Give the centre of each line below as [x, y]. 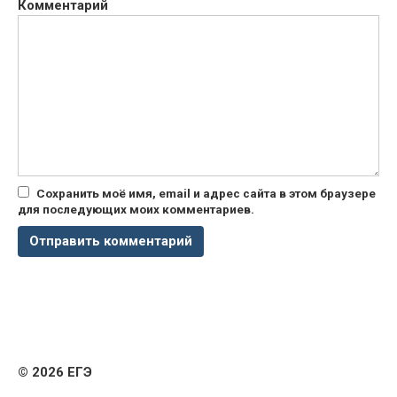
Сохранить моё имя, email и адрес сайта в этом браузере [206, 193]
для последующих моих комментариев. [136, 209]
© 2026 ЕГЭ [55, 372]
